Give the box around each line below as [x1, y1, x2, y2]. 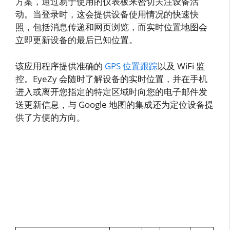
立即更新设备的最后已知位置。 [15, 34, 138, 46]
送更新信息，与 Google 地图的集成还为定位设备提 [15, 98, 214, 110]
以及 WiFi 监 [158, 60, 205, 72]
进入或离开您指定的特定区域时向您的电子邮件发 [15, 85, 207, 98]
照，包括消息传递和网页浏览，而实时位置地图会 [15, 21, 207, 33]
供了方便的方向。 [15, 111, 85, 123]
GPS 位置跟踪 [105, 60, 158, 72]
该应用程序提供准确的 [15, 60, 105, 72]
